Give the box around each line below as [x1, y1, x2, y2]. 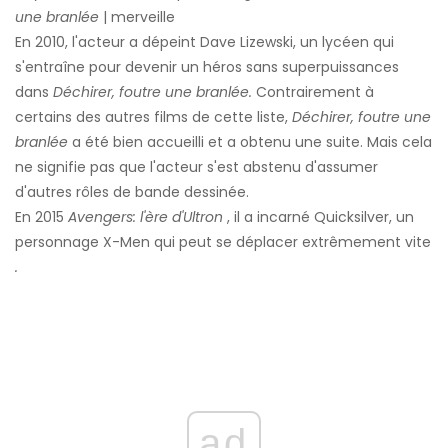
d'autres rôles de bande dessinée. [15, 182, 249, 203]
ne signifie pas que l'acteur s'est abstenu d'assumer [15, 157, 378, 178]
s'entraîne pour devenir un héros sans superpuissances [15, 57, 399, 78]
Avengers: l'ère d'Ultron [68, 207, 223, 228]
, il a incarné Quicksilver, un [223, 207, 414, 228]
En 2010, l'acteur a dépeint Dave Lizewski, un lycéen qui [15, 32, 394, 53]
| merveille [99, 7, 175, 28]
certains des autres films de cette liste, [15, 107, 292, 128]
